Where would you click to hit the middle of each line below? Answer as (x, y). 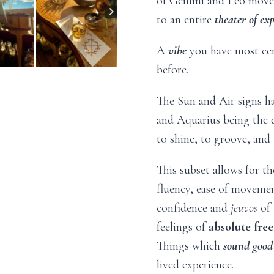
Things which (190, 246)
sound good (248, 246)
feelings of (183, 227)
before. (172, 70)
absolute (230, 227)
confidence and (194, 208)
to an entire (186, 20)
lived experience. (195, 265)
